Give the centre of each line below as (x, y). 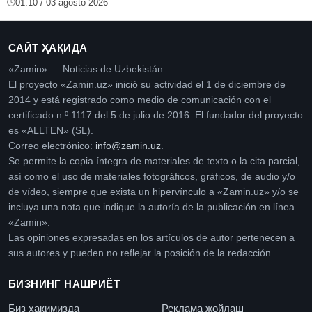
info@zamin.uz (128, 146)
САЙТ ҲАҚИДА (48, 47)
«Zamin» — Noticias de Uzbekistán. (87, 69)
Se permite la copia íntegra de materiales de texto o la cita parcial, (154, 161)
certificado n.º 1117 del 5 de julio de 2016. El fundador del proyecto (156, 115)
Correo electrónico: (52, 146)
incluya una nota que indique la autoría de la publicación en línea (151, 207)
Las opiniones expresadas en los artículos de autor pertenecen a (151, 237)
